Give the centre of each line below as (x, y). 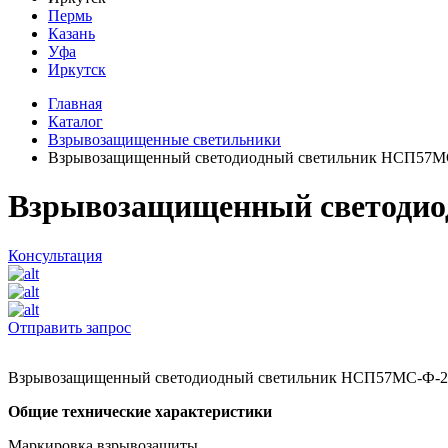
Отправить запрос (69, 327)
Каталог (75, 121)
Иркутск (77, 69)
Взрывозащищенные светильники (164, 139)
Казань (71, 33)
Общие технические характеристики (140, 411)
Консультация (55, 255)
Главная (75, 103)
